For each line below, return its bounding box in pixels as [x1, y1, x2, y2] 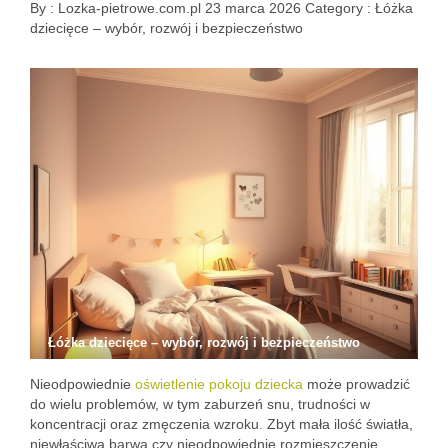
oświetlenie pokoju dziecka [135, 376, 303, 392]
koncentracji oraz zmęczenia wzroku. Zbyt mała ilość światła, [30, 416, 413, 432]
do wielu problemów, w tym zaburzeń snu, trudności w [30, 396, 370, 412]
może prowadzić [303, 376, 410, 392]
